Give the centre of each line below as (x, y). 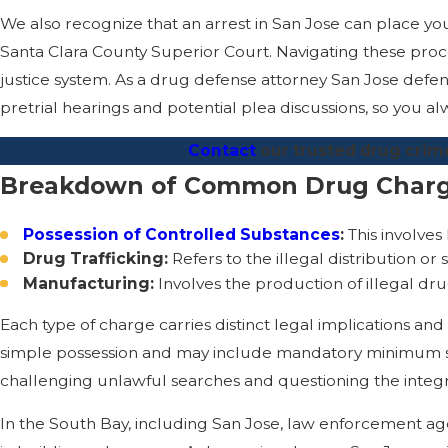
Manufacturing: (89, 283)
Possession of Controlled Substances (182, 235)
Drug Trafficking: (96, 259)
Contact (221, 151)
